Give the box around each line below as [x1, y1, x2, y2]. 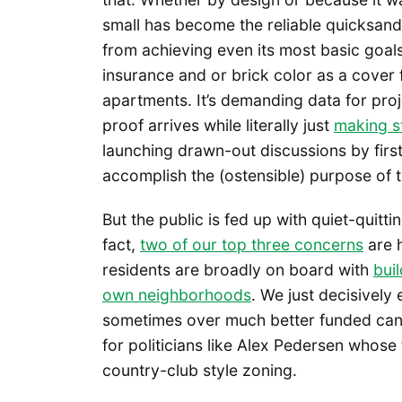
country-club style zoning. [102, 361, 301, 380]
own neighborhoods [102, 285, 251, 305]
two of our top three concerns [140, 235, 363, 255]
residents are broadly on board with [102, 260, 373, 280]
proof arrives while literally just [102, 116, 334, 135]
